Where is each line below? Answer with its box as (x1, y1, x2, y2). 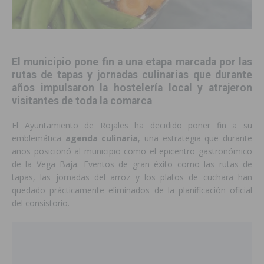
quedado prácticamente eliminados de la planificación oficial (12, 184, 252, 196)
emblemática (12, 133, 65, 144)
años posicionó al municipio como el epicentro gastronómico (12, 146, 252, 157)
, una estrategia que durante (138, 133, 253, 144)
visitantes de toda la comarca (12, 95, 152, 107)
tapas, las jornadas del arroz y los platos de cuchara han (12, 171, 252, 183)
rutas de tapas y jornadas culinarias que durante (12, 69, 252, 81)
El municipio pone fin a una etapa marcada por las (12, 56, 252, 68)
